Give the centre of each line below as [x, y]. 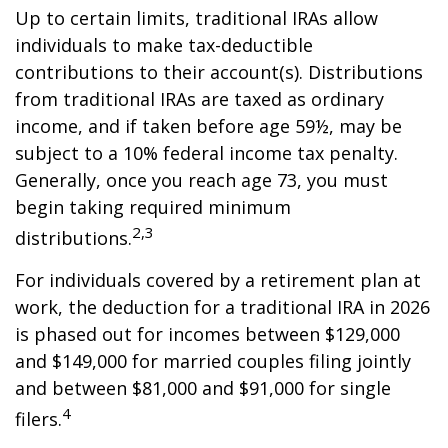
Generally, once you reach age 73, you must [201, 180]
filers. [38, 419]
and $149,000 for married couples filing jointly [213, 361]
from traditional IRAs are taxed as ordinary [199, 99]
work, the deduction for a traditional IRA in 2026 [222, 307]
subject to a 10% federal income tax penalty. [206, 153]
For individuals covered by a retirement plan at [218, 280]
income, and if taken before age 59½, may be [208, 126]
